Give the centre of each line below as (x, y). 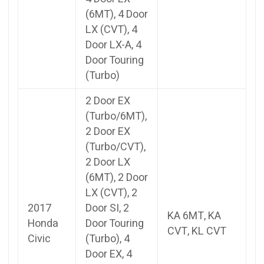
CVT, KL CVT (197, 231)
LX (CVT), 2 (111, 193)
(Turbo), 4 (108, 239)
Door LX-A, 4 (113, 45)
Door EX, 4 (109, 254)
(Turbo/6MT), (116, 116)
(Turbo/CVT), (115, 147)
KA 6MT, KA (194, 216)
